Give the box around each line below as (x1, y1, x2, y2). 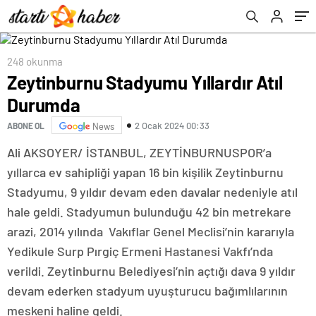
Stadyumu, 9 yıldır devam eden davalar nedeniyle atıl (7, 184, 298, 200)
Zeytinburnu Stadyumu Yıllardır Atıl (7, 71, 283, 93)
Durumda (7, 94, 80, 116)
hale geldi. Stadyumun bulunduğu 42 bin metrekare (7, 204, 291, 219)
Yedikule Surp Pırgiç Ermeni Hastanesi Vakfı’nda (7, 243, 273, 259)
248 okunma (7, 55, 63, 68)
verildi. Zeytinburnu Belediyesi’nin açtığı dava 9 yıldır (7, 263, 296, 279)
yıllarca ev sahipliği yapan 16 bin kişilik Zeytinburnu (7, 164, 284, 180)
